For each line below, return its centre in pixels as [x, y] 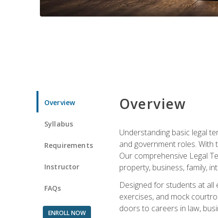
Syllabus [59, 124]
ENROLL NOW [67, 213]
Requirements [69, 145]
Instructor [62, 166]
